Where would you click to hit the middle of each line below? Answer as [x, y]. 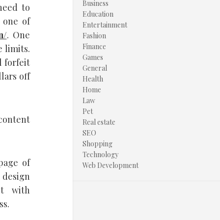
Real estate [99, 122]
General [95, 68]
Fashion [94, 36]
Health [93, 79]
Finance [94, 46]
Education [98, 14]
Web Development [110, 165]
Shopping [97, 144]
